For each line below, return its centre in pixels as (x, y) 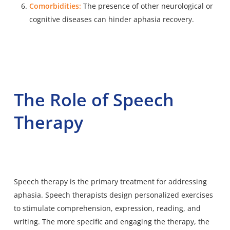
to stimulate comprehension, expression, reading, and (107, 208)
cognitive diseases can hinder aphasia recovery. (111, 19)
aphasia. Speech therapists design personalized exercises (113, 195)
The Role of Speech (94, 99)
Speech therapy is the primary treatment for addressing (110, 181)
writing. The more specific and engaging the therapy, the (111, 221)
